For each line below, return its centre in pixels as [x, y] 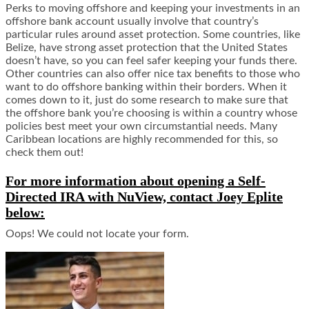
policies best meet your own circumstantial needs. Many [141, 127]
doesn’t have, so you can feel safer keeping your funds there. [151, 61]
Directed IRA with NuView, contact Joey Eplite [144, 197]
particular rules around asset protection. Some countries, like [153, 35]
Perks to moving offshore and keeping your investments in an [153, 9]
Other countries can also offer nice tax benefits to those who [153, 74]
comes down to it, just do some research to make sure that [147, 100]
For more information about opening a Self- [136, 181]
